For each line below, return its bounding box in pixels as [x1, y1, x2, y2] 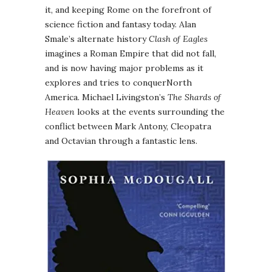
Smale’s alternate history [45, 33, 149, 45]
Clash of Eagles [149, 33, 208, 45]
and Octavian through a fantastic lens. [45, 135, 197, 147]
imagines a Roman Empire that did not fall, [45, 48, 216, 59]
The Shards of [168, 92, 221, 103]
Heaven [45, 106, 75, 118]
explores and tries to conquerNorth [45, 77, 192, 89]
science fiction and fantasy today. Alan [45, 19, 196, 30]
